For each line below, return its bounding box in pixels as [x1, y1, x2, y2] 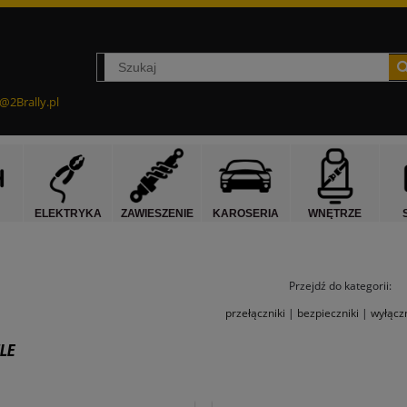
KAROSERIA [213, 207, 279, 220]
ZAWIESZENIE [120, 207, 194, 220]
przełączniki [225, 305, 285, 321]
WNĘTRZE [308, 207, 362, 220]
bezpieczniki [297, 305, 359, 321]
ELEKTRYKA [34, 207, 102, 220]
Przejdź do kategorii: [288, 278, 392, 293]
